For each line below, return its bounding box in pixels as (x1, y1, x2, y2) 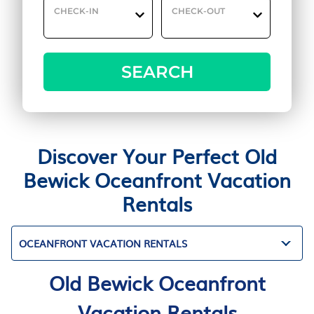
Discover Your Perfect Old (37, 141, 277, 170)
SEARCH (121, 62, 193, 82)
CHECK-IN (54, 6, 99, 16)
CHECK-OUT (172, 6, 226, 16)
